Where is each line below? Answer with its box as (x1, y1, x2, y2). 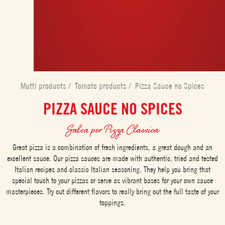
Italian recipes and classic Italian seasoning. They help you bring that (15, 164, 210, 174)
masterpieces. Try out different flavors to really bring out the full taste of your (6, 186, 219, 196)
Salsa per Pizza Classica (66, 121, 159, 137)
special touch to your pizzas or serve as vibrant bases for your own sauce (12, 175, 213, 185)
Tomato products (75, 80, 129, 91)
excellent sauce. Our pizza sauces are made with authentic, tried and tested (7, 153, 218, 163)
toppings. (99, 197, 126, 207)
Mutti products (21, 80, 68, 91)
